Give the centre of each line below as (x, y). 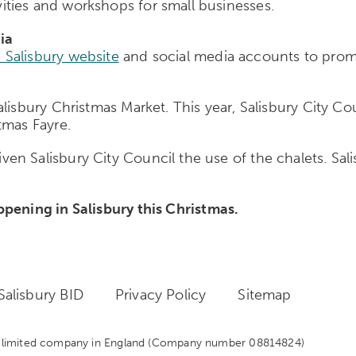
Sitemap (265, 294)
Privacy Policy (161, 294)
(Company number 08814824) (226, 343)
